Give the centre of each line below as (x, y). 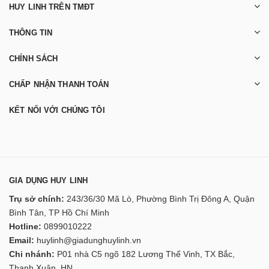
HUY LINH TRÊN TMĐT (52, 7)
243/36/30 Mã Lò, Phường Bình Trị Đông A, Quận (159, 199)
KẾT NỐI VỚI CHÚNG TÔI (57, 110)
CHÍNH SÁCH (34, 59)
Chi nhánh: (32, 254)
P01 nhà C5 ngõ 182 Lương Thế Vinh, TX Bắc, (145, 254)
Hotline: (25, 227)
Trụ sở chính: (37, 199)
